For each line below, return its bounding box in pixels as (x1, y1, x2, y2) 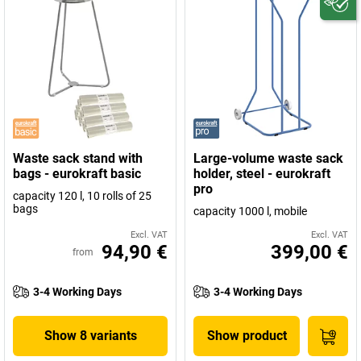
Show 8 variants (44, 328, 137, 343)
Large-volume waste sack (193, 151, 343, 166)
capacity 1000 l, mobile (193, 205, 307, 218)
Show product (206, 328, 287, 343)
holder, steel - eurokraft (193, 166, 330, 181)
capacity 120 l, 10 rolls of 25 (13, 189, 151, 202)
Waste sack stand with (13, 151, 143, 166)
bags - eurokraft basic (13, 166, 141, 181)
